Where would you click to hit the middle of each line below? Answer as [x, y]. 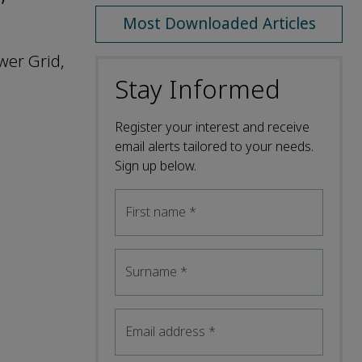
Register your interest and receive [212, 127]
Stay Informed [198, 90]
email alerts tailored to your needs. [214, 146]
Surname [153, 271]
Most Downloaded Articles [219, 23]
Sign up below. [156, 166]
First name [157, 212]
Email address [167, 331]
